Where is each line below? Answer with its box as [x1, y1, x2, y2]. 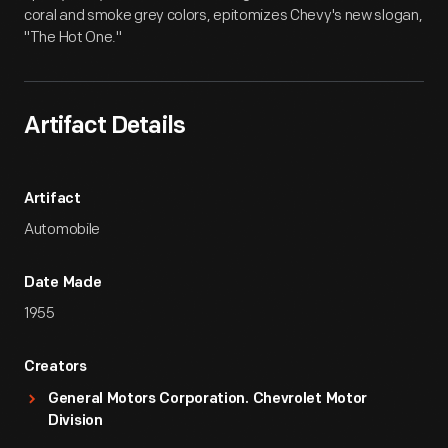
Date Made [24, 276, 102, 291]
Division [48, 414, 103, 429]
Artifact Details [24, 115, 185, 139]
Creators [24, 360, 87, 375]
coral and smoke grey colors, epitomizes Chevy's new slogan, [24, 6, 423, 25]
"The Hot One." [24, 28, 122, 47]
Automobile [24, 220, 100, 239]
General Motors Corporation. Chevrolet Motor [48, 392, 368, 407]
